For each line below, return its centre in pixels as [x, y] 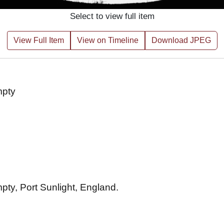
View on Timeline [107, 40]
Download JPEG [181, 40]
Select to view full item [112, 16]
